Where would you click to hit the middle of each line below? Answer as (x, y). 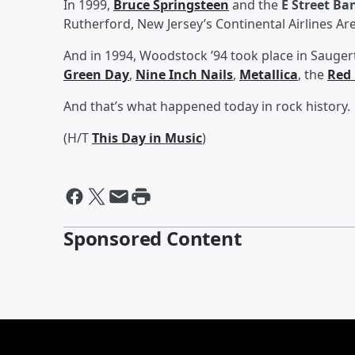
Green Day (96, 74)
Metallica (269, 74)
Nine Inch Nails (184, 74)
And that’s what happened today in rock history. (207, 106)
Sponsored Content (153, 238)
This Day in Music (147, 137)
